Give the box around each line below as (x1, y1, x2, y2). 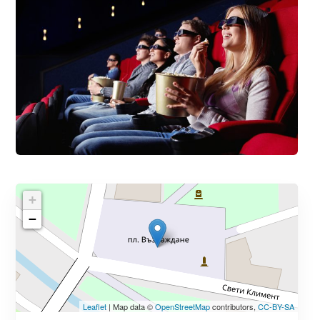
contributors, (210, 301, 259, 313)
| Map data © (106, 301, 156, 313)
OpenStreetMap (155, 301, 211, 313)
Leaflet (83, 301, 107, 313)
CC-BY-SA (258, 301, 295, 313)
